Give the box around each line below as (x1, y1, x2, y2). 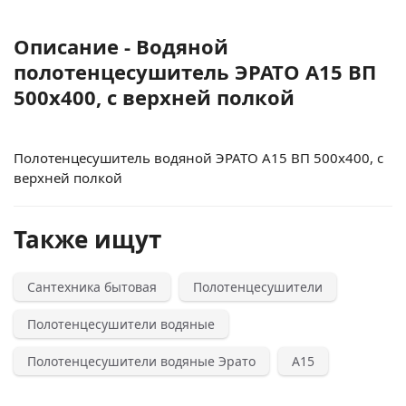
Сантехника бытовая (27, 278, 157, 295)
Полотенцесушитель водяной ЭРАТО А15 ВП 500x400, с (14, 149, 383, 167)
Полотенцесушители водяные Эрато (27, 353, 256, 370)
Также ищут (14, 223, 161, 256)
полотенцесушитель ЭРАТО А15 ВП (14, 58, 376, 85)
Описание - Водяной (14, 33, 228, 60)
